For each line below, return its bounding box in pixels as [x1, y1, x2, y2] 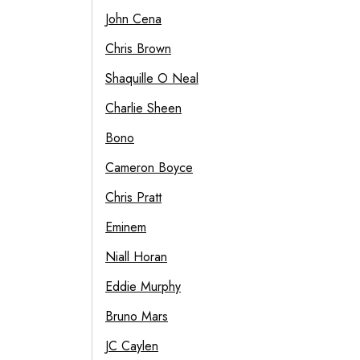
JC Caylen [105, 337, 158, 355]
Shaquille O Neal [105, 69, 198, 88]
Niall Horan [105, 247, 167, 266]
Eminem [105, 218, 146, 236]
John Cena [105, 10, 162, 28]
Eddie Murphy [105, 277, 181, 296]
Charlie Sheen [105, 99, 182, 117]
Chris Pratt [105, 188, 162, 207]
